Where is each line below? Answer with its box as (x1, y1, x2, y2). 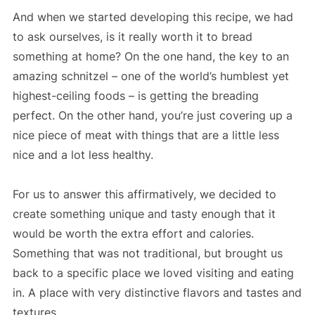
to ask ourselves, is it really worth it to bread (12, 30, 252, 44)
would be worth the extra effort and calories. (12, 226, 254, 241)
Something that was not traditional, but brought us (12, 246, 283, 261)
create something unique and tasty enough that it (12, 207, 276, 221)
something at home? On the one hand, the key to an (12, 49, 289, 64)
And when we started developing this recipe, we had (12, 10, 293, 25)
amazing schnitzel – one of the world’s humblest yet (12, 69, 289, 84)
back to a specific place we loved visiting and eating (12, 266, 294, 281)
